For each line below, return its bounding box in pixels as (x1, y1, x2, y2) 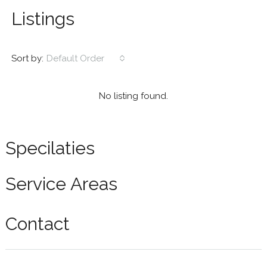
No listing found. (99, 91, 168, 102)
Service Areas (5, 173, 117, 195)
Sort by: (11, 52, 44, 64)
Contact (5, 213, 70, 235)
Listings (11, 8, 74, 30)
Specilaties (5, 138, 95, 159)
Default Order (46, 53, 104, 64)
